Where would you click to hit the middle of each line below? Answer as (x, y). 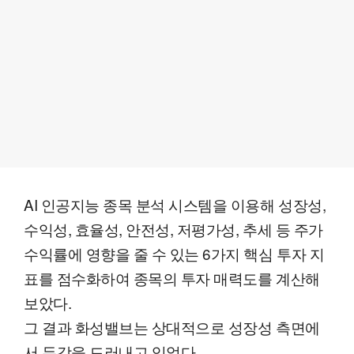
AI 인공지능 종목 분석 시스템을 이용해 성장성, (175, 204)
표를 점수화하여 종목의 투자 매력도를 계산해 (172, 277)
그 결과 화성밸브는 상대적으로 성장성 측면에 (172, 326)
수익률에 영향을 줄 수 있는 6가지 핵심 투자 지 (174, 253)
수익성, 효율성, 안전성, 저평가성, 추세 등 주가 (173, 228)
